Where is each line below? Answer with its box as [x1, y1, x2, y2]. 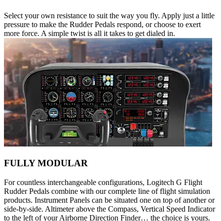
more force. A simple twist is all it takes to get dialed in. [4, 29, 175, 38]
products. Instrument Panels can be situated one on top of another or [4, 195, 215, 204]
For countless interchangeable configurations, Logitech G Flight [4, 178, 202, 186]
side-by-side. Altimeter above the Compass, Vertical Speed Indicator [4, 204, 215, 213]
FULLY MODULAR [4, 157, 88, 168]
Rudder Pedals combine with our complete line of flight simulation [4, 186, 210, 195]
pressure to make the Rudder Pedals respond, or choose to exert [4, 20, 201, 29]
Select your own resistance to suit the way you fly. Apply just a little [4, 11, 215, 20]
